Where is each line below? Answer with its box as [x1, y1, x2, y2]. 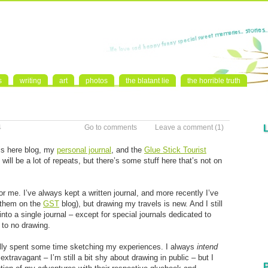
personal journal [57, 145, 111, 154]
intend [197, 242, 218, 251]
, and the [111, 145, 144, 154]
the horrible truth [187, 77, 240, 85]
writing [20, 77, 41, 85]
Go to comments [84, 123, 137, 132]
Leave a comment [155, 123, 213, 132]
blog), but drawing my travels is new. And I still [59, 199, 223, 208]
